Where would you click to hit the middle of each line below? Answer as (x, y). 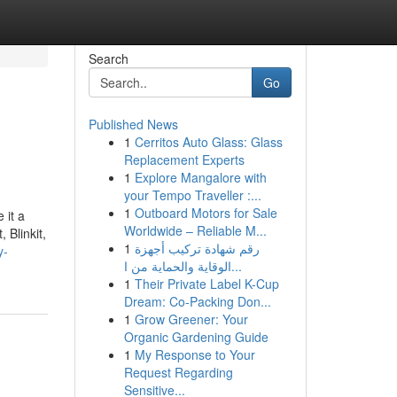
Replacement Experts (184, 160)
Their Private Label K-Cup (206, 284)
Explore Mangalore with (200, 177)
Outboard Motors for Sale (206, 213)
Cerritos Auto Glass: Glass (208, 142)
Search (108, 58)
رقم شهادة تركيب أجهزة (197, 248)
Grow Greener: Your (191, 319)
